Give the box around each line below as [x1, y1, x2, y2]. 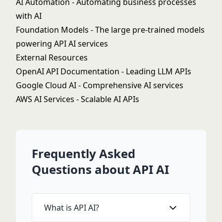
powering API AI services [16, 38, 108, 49]
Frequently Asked [32, 145, 135, 162]
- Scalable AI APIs [74, 94, 139, 105]
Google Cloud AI [16, 80, 76, 91]
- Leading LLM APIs [119, 66, 191, 77]
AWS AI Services [16, 94, 74, 105]
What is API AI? [44, 202, 99, 213]
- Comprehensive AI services [76, 80, 183, 91]
